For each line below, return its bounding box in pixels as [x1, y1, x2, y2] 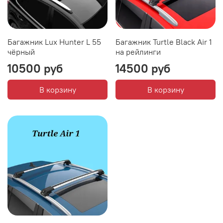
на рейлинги [115, 46, 161, 57]
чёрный [7, 46, 35, 57]
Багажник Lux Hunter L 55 [7, 36, 101, 47]
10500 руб [7, 60, 63, 76]
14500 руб [115, 60, 170, 76]
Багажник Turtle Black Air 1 [115, 36, 212, 47]
